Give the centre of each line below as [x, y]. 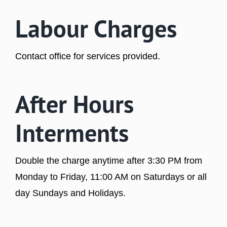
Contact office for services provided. [87, 56]
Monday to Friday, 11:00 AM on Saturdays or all [111, 177]
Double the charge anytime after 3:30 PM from [108, 161]
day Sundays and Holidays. [70, 193]
